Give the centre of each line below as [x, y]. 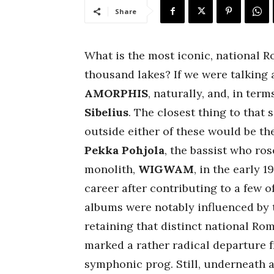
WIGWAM [166, 169]
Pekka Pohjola [124, 150]
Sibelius [106, 112]
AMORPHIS [116, 93]
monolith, [111, 169]
